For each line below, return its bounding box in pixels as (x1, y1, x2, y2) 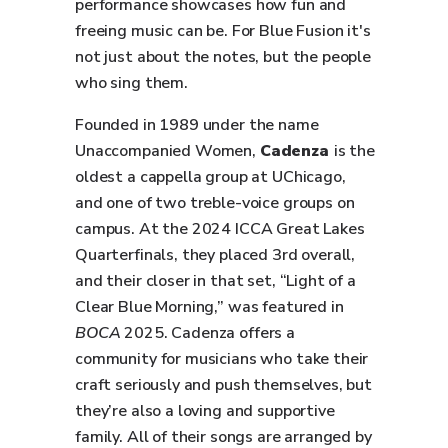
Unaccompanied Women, (75, 140, 260, 162)
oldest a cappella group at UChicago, (75, 166, 346, 188)
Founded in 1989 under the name (75, 114, 319, 136)
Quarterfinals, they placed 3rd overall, (75, 244, 356, 266)
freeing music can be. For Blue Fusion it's (75, 20, 371, 42)
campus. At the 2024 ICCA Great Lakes (75, 218, 365, 240)
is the (333, 140, 375, 162)
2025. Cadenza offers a (124, 322, 295, 344)
